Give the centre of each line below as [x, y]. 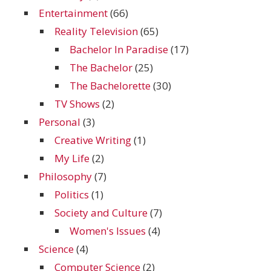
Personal [60, 122]
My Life [72, 158]
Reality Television [96, 31]
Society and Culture [101, 213]
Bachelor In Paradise [119, 49]
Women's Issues [108, 231]
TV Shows [77, 104]
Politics [71, 194]
